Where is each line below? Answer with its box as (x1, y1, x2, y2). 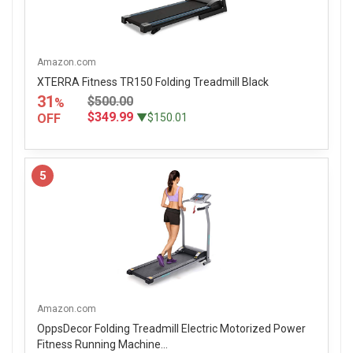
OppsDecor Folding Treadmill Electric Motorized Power (37, 322, 306, 336)
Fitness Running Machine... (37, 338, 168, 351)
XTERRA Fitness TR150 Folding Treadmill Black (37, 76, 269, 89)
